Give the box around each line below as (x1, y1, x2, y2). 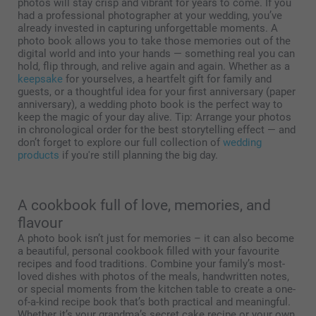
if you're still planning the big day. (59, 149, 218, 162)
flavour (18, 214, 63, 232)
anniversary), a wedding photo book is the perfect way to (18, 98, 283, 111)
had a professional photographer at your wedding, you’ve (18, 9, 282, 23)
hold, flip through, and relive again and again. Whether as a (18, 60, 290, 73)
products (18, 149, 59, 162)
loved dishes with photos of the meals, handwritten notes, (18, 270, 289, 284)
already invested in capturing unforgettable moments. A (18, 22, 278, 35)
